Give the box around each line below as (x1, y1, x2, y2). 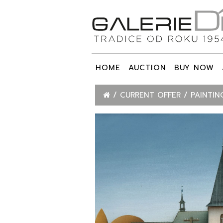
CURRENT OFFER (120, 90, 184, 101)
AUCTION (128, 62, 166, 74)
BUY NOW (174, 62, 214, 74)
